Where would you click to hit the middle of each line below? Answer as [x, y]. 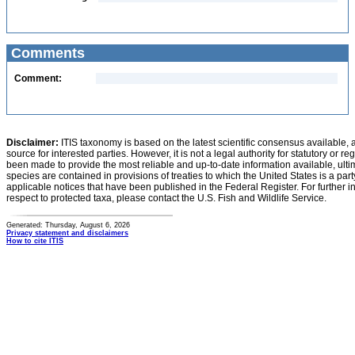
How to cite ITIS [35, 241]
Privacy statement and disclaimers [67, 233]
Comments [46, 53]
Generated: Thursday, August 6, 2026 [68, 225]
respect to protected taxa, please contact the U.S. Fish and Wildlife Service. [166, 198]
